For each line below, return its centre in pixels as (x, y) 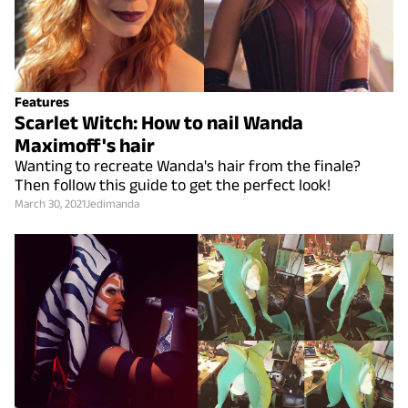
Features (42, 101)
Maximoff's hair (85, 144)
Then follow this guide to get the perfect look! (173, 184)
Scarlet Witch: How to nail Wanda (159, 122)
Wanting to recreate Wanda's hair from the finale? (188, 165)
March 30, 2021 (50, 203)
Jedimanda (112, 203)
